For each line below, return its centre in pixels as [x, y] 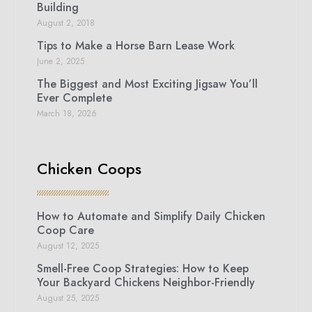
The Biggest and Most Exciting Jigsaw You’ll [148, 84]
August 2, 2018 [66, 23]
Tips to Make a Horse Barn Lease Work [136, 45]
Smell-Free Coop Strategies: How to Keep [143, 268]
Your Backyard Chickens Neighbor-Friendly [146, 282]
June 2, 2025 [61, 61]
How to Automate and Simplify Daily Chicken [151, 216]
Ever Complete [75, 97]
